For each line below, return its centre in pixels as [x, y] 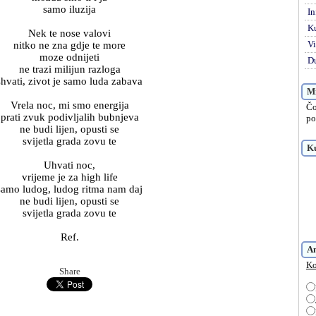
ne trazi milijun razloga [69, 69]
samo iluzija [69, 9]
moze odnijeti [69, 57]
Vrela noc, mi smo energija [69, 105]
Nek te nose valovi [69, 33]
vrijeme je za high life [69, 177]
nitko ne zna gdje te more [69, 45]
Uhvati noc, [69, 165]
